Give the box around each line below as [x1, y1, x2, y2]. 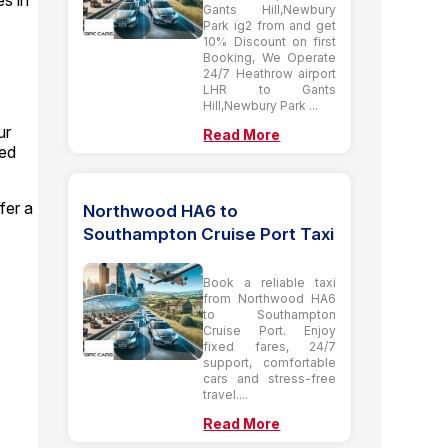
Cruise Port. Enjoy [203, 322, 336, 338]
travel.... [203, 386, 249, 402]
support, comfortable [203, 354, 336, 370]
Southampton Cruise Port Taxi [83, 223, 335, 244]
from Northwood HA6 [203, 290, 336, 306]
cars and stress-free [203, 370, 336, 386]
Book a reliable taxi [203, 274, 336, 290]
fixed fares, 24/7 [203, 338, 336, 354]
